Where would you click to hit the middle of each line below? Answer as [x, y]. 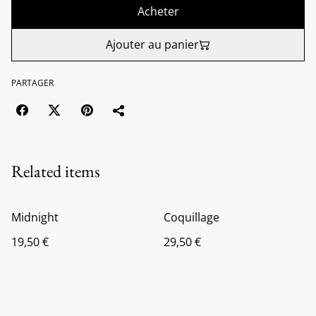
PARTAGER [32, 83]
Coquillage [192, 217]
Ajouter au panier [152, 44]
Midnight [35, 217]
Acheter [158, 11]
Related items [56, 171]
